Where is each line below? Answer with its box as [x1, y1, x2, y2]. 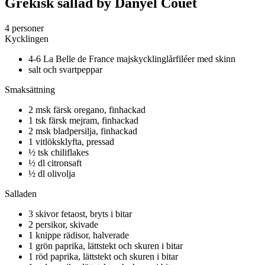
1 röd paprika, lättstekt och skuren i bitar [28, 251, 178, 261]
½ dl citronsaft [28, 157, 82, 168]
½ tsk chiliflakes [28, 147, 89, 157]
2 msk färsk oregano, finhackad [28, 104, 146, 115]
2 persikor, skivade [28, 219, 98, 230]
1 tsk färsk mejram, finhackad [28, 115, 138, 125]
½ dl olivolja [28, 168, 75, 179]
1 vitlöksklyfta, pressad [28, 136, 114, 147]
